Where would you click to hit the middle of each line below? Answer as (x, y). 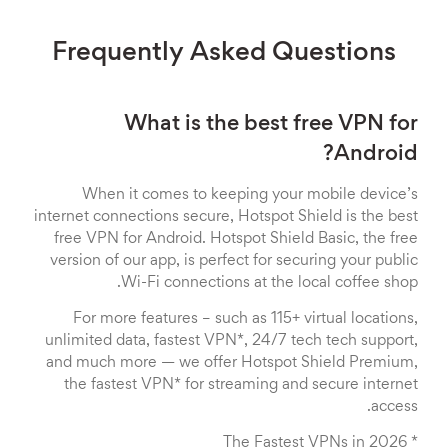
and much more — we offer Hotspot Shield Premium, (232, 363)
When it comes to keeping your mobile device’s (250, 195)
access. (394, 407)
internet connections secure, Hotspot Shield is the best (226, 217)
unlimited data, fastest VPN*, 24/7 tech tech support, (231, 341)
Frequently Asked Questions (224, 54)
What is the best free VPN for (271, 125)
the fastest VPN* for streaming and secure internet (241, 385)
